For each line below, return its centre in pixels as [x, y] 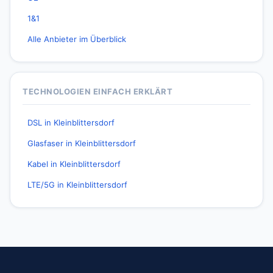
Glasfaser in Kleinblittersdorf [82, 143]
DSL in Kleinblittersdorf [71, 122]
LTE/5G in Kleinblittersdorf [77, 185]
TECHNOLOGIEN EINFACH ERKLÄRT [97, 91]
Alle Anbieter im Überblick [77, 39]
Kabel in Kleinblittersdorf [74, 164]
